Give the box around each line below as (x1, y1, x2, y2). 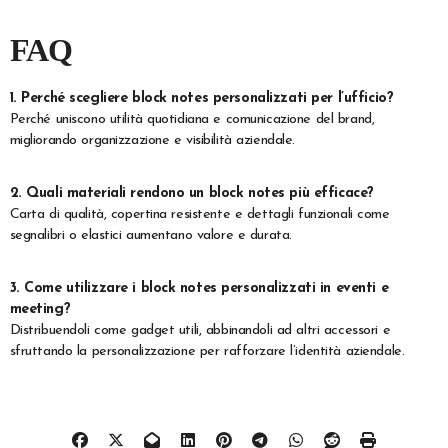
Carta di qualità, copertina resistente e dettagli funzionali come (9, 207, 390, 223)
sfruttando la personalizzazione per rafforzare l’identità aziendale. (9, 344, 405, 360)
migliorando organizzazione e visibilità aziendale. (9, 133, 295, 149)
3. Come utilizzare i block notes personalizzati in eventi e (9, 281, 389, 297)
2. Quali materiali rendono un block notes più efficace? (9, 186, 374, 202)
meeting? (9, 302, 71, 318)
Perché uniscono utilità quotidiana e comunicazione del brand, (9, 112, 375, 128)
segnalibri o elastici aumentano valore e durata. (9, 228, 292, 244)
